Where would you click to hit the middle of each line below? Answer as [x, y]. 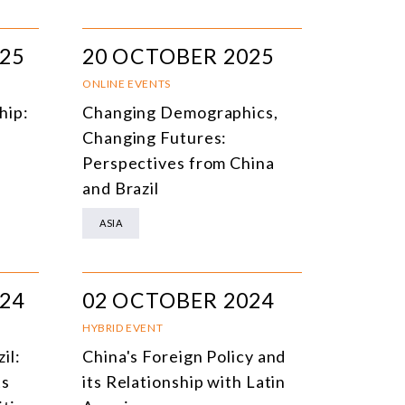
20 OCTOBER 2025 [179, 56]
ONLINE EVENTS [127, 83]
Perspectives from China [179, 162]
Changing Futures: [155, 137]
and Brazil [121, 188]
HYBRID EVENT [123, 327]
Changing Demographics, [180, 112]
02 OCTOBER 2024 [179, 300]
